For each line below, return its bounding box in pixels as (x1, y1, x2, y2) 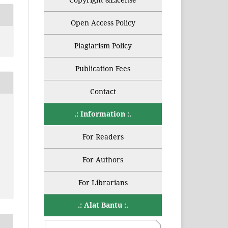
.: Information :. (74, 109, 131, 119)
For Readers (82, 132, 124, 142)
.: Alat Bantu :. (77, 200, 128, 210)
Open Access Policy (70, 18, 135, 28)
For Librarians (78, 178, 128, 188)
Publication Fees (75, 64, 130, 74)
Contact (90, 87, 116, 97)
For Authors (82, 155, 123, 165)
